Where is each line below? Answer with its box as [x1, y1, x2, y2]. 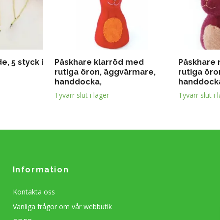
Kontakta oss [12, 187, 55, 197]
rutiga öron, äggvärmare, [55, 67, 156, 77]
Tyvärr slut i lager [55, 90, 109, 100]
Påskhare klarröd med [55, 57, 144, 67]
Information [12, 165, 69, 175]
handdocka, [55, 77, 102, 87]
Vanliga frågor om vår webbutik [12, 202, 112, 212]
